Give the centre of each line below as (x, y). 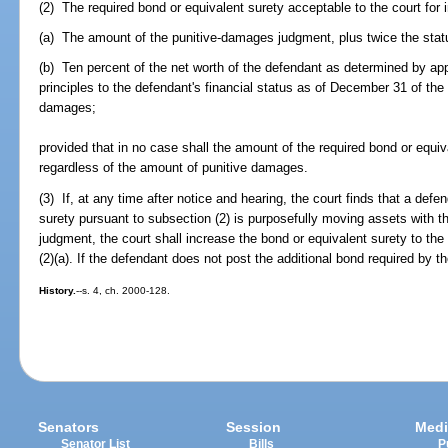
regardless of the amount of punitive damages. (174, 168)
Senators (69, 426)
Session (254, 426)
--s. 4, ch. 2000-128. (123, 290)
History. (58, 290)
